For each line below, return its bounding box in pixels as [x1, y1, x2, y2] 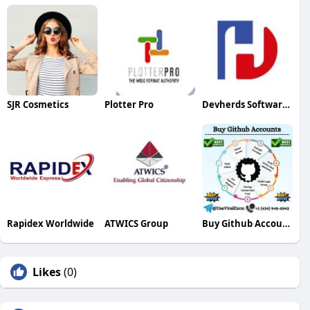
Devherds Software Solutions [282, 98, 290, 111]
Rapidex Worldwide [7, 217, 94, 230]
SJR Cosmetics [7, 98, 69, 111]
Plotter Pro [104, 98, 154, 111]
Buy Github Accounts [282, 217, 290, 230]
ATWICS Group [104, 217, 168, 230]
